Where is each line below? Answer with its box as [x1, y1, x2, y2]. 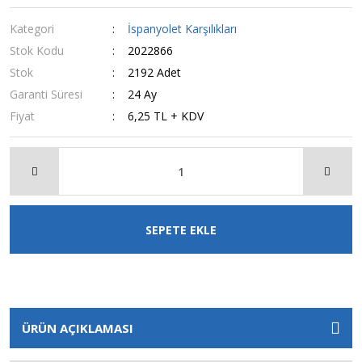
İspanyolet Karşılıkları [128, 21, 238, 36]
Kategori [10, 21, 54, 36]
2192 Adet [128, 65, 182, 80]
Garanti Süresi [10, 86, 82, 102]
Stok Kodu [10, 43, 64, 58]
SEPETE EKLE [145, 221, 217, 238]
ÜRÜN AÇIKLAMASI [22, 320, 133, 336]
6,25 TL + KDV [128, 108, 204, 124]
